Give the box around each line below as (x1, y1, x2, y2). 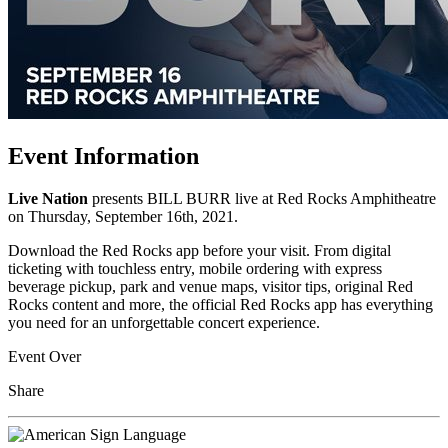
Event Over (8, 347, 81, 365)
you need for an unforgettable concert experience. (8, 313, 320, 331)
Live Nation (8, 189, 88, 207)
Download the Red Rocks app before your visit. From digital (8, 241, 391, 259)
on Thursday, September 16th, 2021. (8, 207, 238, 225)
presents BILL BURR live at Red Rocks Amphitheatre (88, 189, 436, 207)
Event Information (8, 142, 199, 169)
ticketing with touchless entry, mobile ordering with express (8, 259, 382, 277)
